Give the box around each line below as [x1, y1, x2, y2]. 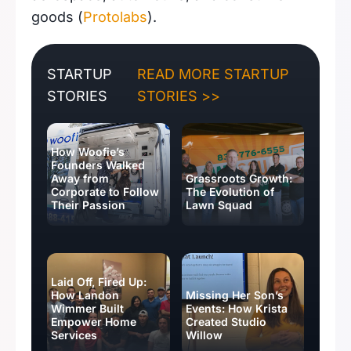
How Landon [51, 288, 119, 302]
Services [51, 328, 97, 342]
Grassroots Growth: [185, 172, 292, 185]
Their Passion [51, 198, 125, 212]
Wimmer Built [51, 302, 124, 315]
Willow [185, 328, 223, 342]
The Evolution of [185, 185, 274, 198]
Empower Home [51, 315, 136, 328]
